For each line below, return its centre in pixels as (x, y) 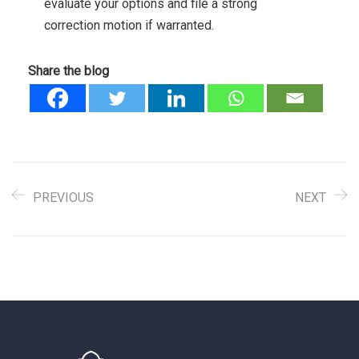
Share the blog (69, 71)
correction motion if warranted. (129, 25)
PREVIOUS (63, 197)
